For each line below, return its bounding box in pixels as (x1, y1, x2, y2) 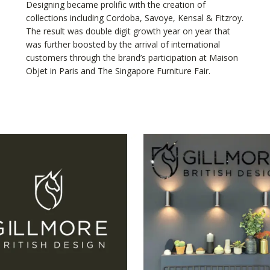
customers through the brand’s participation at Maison (25, 51, 238, 63)
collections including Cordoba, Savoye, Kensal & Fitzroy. (25, 11, 243, 24)
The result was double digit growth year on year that (25, 25, 230, 37)
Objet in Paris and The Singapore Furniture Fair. (25, 64, 210, 77)
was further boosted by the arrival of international (25, 38, 220, 50)
